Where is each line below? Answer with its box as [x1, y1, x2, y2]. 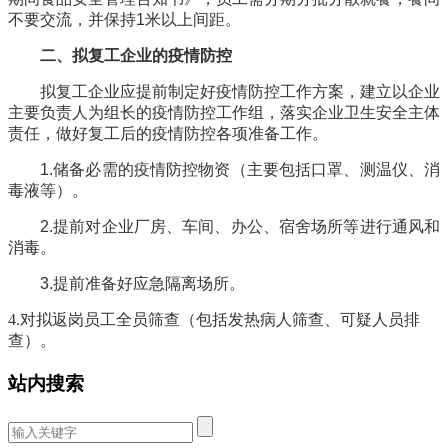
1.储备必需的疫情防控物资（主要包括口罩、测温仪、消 [40, 161, 440, 179]
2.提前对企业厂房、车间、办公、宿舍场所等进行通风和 [40, 218, 440, 236]
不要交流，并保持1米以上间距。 [8, 11, 241, 29]
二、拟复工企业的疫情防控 [40, 47, 232, 65]
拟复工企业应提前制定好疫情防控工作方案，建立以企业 [40, 83, 440, 101]
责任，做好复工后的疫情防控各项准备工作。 [8, 125, 328, 143]
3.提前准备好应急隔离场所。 [40, 275, 245, 293]
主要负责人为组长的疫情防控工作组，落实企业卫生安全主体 [8, 104, 440, 122]
